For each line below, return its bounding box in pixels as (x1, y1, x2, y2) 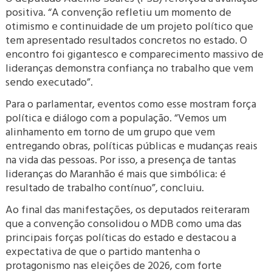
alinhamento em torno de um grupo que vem (5, 123, 216, 140)
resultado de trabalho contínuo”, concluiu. (5, 178, 205, 195)
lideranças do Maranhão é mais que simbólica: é (5, 165, 226, 182)
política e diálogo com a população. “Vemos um (5, 109, 227, 126)
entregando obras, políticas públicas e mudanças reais (5, 137, 258, 154)
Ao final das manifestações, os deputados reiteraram (5, 200, 250, 217)
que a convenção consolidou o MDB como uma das (5, 214, 242, 231)
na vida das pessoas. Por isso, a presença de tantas (5, 151, 237, 168)
